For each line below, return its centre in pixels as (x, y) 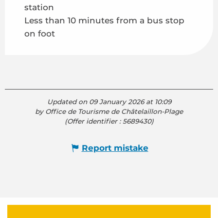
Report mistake (115, 148)
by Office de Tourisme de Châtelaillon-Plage (109, 112)
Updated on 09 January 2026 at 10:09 (109, 102)
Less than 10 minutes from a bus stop (104, 21)
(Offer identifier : (93, 121)
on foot (40, 34)
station (39, 8)
